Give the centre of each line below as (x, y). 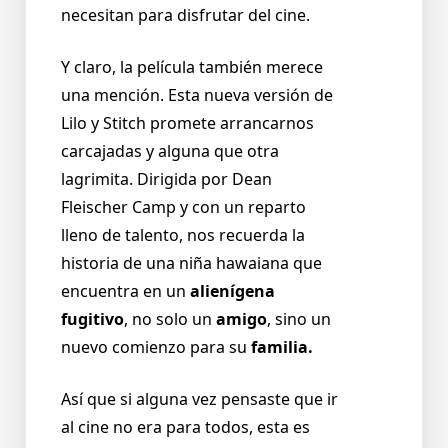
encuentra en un (125, 291)
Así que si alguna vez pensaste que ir (199, 399)
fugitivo (92, 319)
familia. (282, 347)
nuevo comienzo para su (156, 347)
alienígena (232, 291)
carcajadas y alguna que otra (170, 151)
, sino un (299, 319)
